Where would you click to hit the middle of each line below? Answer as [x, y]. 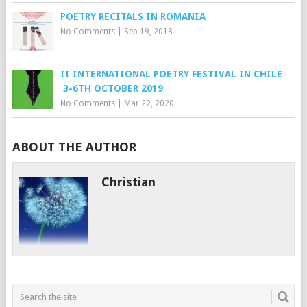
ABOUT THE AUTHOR [74, 147]
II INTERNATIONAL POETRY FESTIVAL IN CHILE [171, 74]
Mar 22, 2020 [149, 103]
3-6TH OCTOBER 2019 [111, 88]
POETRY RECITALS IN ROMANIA [133, 16]
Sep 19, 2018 [148, 32]
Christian [129, 182]
